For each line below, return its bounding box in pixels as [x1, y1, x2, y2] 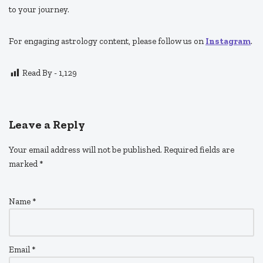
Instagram [205, 36, 251, 47]
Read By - [22, 68, 57, 79]
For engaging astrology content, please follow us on [9, 36, 205, 47]
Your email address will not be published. [9, 144, 162, 156]
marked [9, 159, 39, 170]
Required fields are [164, 144, 234, 156]
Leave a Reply [9, 117, 85, 132]
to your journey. [9, 4, 69, 15]
